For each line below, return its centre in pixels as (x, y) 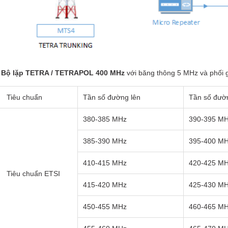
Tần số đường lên (112, 97)
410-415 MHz (105, 163)
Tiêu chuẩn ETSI (34, 173)
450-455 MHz (105, 206)
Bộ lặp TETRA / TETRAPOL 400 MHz (63, 73)
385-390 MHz (105, 141)
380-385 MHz (105, 119)
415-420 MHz (105, 184)
